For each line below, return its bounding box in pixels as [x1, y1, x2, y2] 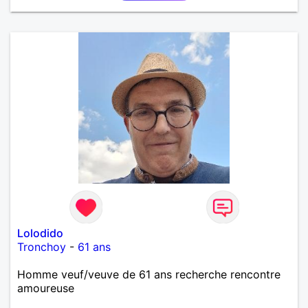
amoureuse [17, 280, 74, 295]
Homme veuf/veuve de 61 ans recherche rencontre [17, 267, 280, 281]
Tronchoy [17, 239, 66, 254]
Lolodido [17, 225, 63, 240]
